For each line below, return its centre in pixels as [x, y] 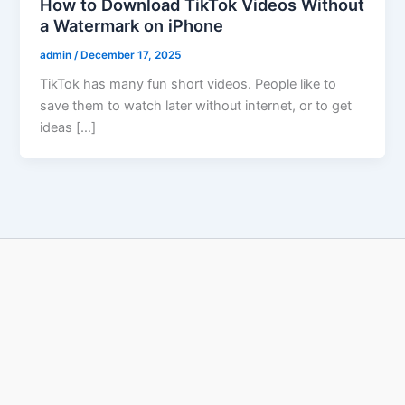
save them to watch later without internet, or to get [196, 106]
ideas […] [68, 128]
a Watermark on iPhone [132, 25]
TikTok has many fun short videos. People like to [188, 85]
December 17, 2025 [131, 55]
